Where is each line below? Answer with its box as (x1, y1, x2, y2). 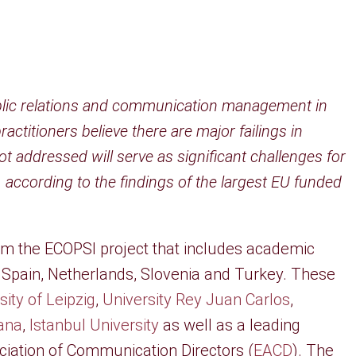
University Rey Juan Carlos (103, 290, 290, 309)
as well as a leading (159, 315, 300, 335)
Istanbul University (29, 315, 159, 335)
